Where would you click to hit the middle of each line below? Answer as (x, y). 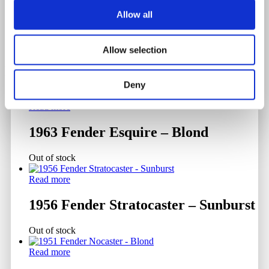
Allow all (134, 14)
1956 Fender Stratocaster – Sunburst (142, 205)
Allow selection (134, 50)
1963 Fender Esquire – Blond (119, 132)
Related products (57, 71)
